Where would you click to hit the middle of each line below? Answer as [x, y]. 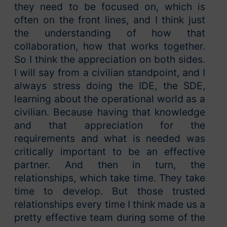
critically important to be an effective [110, 152]
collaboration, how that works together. [110, 46]
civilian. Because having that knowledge [110, 112]
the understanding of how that [110, 33]
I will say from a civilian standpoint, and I [110, 73]
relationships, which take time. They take [110, 178]
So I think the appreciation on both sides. [110, 60]
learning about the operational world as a [110, 99]
